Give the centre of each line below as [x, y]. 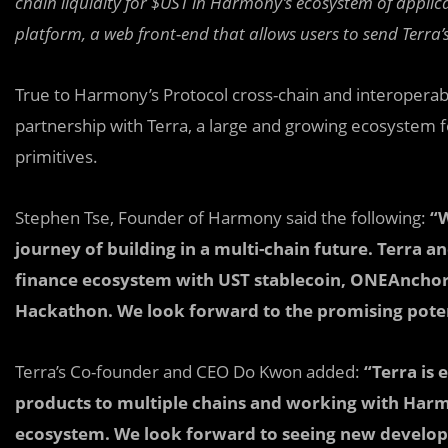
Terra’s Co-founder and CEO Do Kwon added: [187, 371]
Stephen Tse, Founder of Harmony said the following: [222, 217]
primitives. [56, 156]
